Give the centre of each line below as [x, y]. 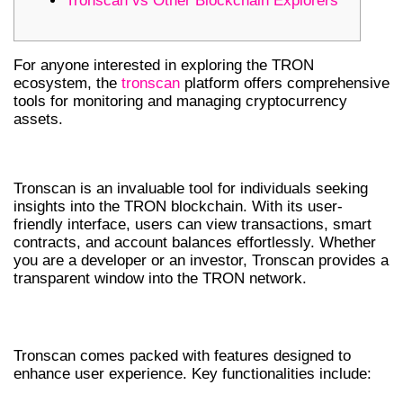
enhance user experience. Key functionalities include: [193, 374]
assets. [38, 119]
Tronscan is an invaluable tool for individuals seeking [191, 188]
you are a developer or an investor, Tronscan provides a [201, 260]
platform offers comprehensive [285, 83]
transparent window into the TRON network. [160, 278]
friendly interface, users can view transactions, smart [193, 224]
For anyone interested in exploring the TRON [164, 65]
